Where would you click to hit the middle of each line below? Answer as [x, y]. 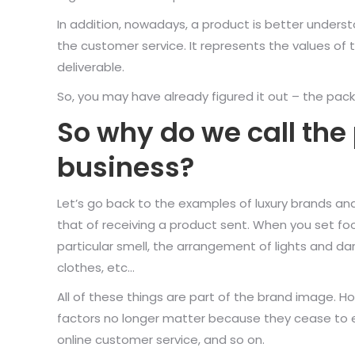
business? [126, 167]
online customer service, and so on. [161, 339]
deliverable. [91, 67]
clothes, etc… [96, 267]
